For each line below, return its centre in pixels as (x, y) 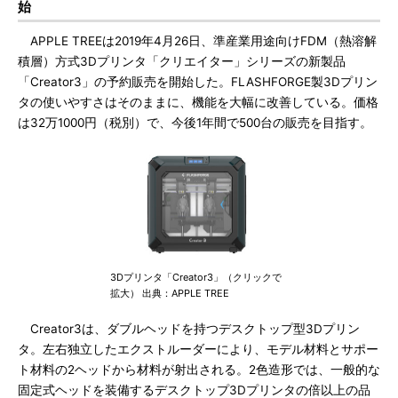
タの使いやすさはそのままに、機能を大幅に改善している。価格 (198, 102)
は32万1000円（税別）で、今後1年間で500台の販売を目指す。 (195, 123)
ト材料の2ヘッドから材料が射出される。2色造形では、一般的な (199, 370)
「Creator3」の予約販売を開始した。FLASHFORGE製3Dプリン (198, 82)
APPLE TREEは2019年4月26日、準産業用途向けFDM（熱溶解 (197, 41)
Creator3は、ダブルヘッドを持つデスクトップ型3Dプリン (189, 329)
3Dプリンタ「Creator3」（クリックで (196, 277)
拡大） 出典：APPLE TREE (170, 293)
